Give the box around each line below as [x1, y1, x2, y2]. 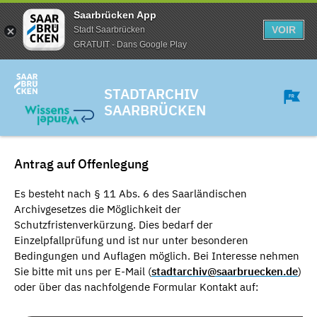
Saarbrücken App [74, 8, 156, 21]
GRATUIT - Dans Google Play [74, 39, 187, 50]
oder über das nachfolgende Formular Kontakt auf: [14, 280, 258, 294]
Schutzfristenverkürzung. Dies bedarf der [14, 218, 213, 232]
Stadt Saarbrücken [74, 24, 145, 35]
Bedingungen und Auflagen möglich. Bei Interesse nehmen [14, 249, 299, 263]
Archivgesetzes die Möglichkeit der [14, 202, 181, 217]
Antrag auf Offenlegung [14, 155, 149, 172]
